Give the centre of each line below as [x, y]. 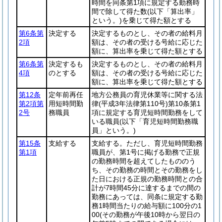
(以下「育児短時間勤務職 [159, 121]
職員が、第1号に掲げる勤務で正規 [146, 152]
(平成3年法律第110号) [133, 104]
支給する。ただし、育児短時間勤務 [147, 143]
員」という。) [114, 130]
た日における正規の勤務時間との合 [147, 179]
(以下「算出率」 [173, 11]
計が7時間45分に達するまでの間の [146, 188]
